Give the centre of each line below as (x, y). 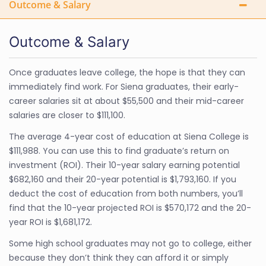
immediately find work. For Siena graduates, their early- (124, 87)
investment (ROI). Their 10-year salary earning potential (124, 165)
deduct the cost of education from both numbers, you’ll (126, 194)
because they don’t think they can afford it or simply (119, 258)
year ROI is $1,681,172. (50, 222)
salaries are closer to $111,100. (67, 115)
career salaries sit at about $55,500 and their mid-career (126, 101)
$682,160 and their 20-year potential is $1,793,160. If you (123, 179)
